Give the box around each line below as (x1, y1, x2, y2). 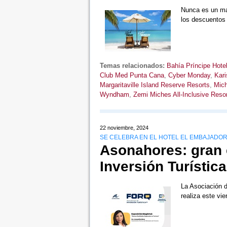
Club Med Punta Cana (99, 71, 164, 80)
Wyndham (99, 91, 129, 99)
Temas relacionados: (99, 62, 165, 70)
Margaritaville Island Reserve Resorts (99, 81, 210, 89)
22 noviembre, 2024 (99, 125, 148, 131)
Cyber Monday (168, 71, 210, 80)
